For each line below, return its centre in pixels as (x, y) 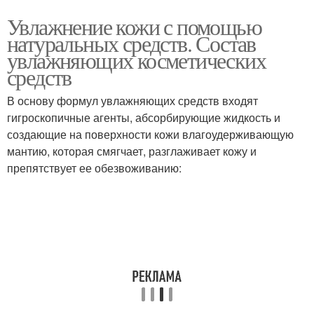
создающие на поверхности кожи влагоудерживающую (150, 134)
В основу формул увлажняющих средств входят (132, 101)
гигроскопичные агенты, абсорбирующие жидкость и (144, 117)
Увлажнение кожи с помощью (134, 26)
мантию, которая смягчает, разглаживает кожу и (132, 151)
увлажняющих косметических (136, 60)
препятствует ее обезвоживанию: (94, 168)
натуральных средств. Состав (131, 43)
